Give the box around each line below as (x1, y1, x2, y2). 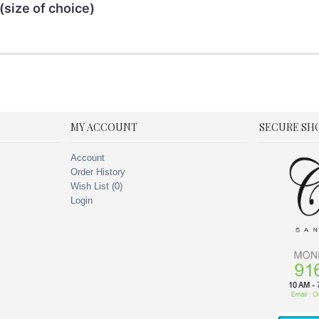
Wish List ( (70, 181, 115, 192)
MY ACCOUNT (70, 120, 137, 135)
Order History (70, 167, 125, 178)
